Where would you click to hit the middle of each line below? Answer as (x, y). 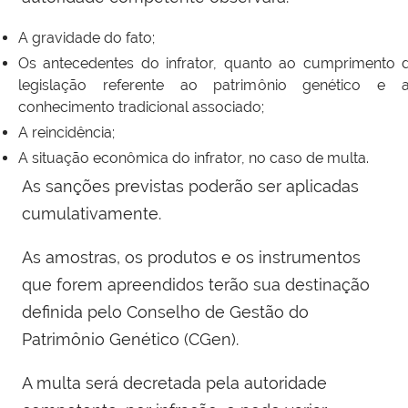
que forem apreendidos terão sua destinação (196, 285)
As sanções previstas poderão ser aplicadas (190, 187)
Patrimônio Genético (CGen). (130, 340)
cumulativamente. (92, 214)
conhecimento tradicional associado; (141, 107)
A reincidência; (66, 133)
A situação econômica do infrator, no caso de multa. (194, 158)
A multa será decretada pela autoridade (174, 383)
